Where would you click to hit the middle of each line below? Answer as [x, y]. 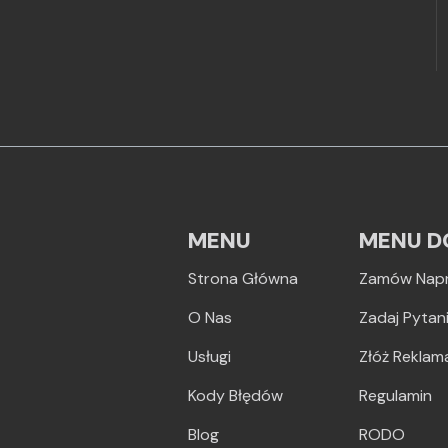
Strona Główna [243, 278]
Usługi [210, 356]
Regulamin [396, 395]
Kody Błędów [236, 395]
